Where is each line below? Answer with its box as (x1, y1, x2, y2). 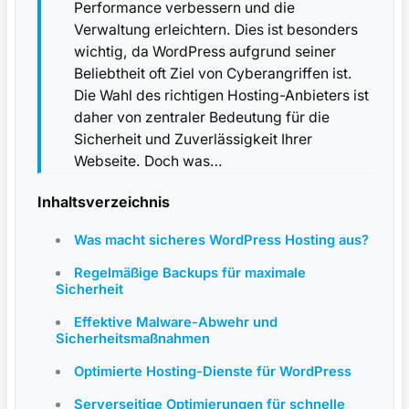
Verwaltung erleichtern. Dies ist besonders (74, 20, 358, 38)
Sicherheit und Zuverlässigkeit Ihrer (74, 130, 312, 148)
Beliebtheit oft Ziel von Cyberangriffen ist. (74, 64, 352, 82)
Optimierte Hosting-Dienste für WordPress (74, 362, 351, 380)
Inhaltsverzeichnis (37, 192, 170, 211)
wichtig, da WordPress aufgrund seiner (74, 42, 336, 60)
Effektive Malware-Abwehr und (74, 313, 278, 330)
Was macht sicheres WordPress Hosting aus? (74, 231, 369, 248)
